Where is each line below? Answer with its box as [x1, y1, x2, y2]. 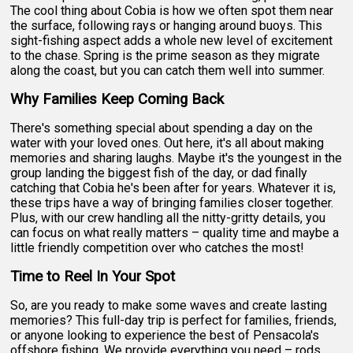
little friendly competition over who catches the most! [10, 240, 305, 255]
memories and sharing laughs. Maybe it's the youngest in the [10, 150, 343, 165]
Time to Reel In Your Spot [10, 267, 176, 285]
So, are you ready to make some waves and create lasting [10, 297, 328, 313]
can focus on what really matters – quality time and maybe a [10, 225, 340, 240]
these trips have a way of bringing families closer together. [10, 195, 334, 210]
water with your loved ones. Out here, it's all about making [10, 135, 325, 150]
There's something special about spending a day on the [10, 120, 314, 136]
